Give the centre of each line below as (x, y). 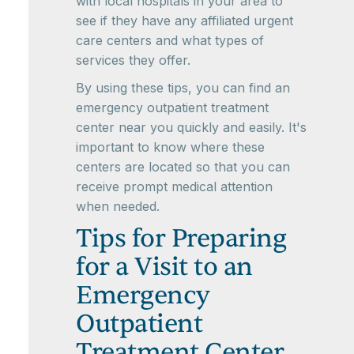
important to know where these (170, 147)
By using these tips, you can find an (183, 88)
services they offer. (133, 60)
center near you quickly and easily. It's (191, 128)
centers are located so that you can (183, 167)
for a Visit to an (164, 267)
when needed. (118, 207)
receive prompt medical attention (174, 187)
